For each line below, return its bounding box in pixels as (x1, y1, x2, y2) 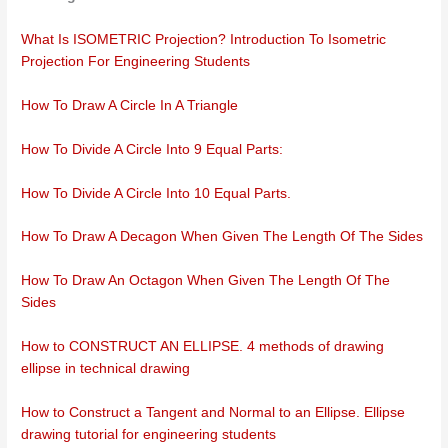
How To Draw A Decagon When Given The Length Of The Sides (21, 229, 424, 245)
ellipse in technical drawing (21, 361, 191, 377)
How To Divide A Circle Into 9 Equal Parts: (21, 141, 284, 157)
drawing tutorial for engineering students (21, 427, 277, 443)
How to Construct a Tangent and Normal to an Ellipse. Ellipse (21, 405, 406, 421)
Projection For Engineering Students (21, 53, 251, 69)
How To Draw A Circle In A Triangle (21, 97, 239, 113)
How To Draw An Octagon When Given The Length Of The (21, 273, 391, 289)
